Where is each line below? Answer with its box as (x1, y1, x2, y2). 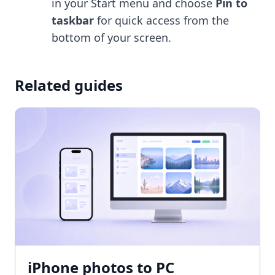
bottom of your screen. (52, 29, 171, 45)
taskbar (52, 12, 94, 28)
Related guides (15, 74, 123, 95)
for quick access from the (94, 12, 229, 28)
